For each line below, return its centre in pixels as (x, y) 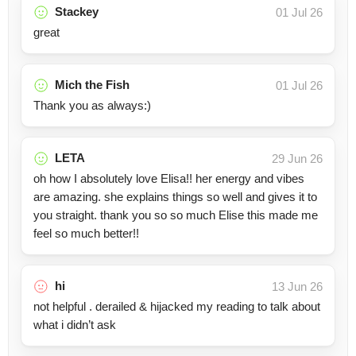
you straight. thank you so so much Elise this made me (176, 215)
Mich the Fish (92, 85)
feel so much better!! (86, 233)
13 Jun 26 (297, 286)
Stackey (77, 12)
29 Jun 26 (297, 159)
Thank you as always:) (92, 105)
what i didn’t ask (75, 325)
